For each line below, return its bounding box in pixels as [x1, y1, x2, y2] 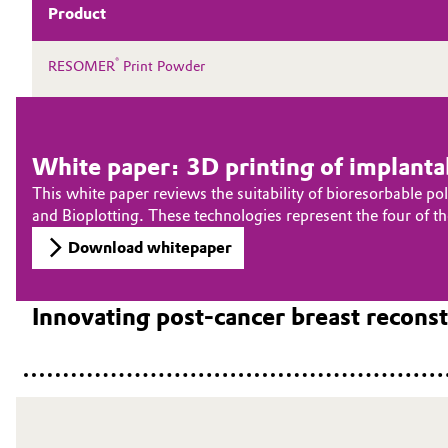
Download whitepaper [68, 238, 232, 257]
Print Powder [119, 58, 205, 75]
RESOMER [48, 58, 115, 75]
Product [48, 4, 106, 23]
